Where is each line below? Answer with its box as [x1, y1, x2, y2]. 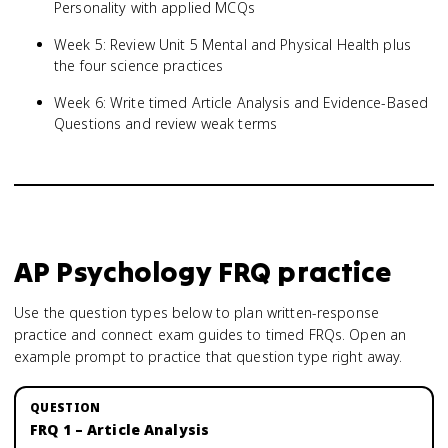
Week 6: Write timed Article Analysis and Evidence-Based [54, 93, 429, 112]
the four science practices [54, 56, 224, 75]
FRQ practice [211, 253, 392, 290]
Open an [345, 325, 407, 344]
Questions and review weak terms [54, 114, 278, 133]
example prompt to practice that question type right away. [14, 347, 403, 366]
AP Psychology [14, 253, 212, 290]
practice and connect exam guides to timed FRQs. [14, 325, 346, 344]
